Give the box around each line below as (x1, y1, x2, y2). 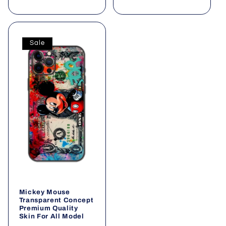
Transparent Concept (19, 196, 94, 204)
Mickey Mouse (19, 188, 70, 196)
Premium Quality (19, 204, 78, 212)
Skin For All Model (19, 212, 84, 220)
